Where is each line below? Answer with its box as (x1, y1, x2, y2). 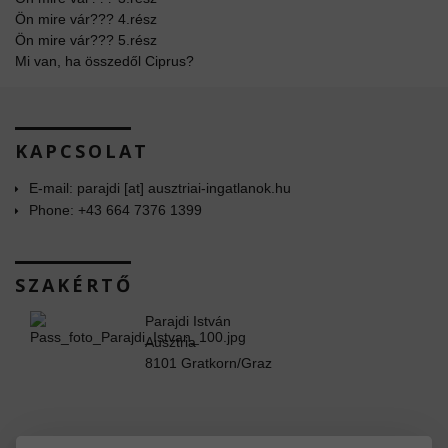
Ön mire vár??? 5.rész (15, 31, 157, 48)
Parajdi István (145, 312, 231, 329)
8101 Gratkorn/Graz (145, 354, 272, 371)
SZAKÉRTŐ (15, 272, 133, 297)
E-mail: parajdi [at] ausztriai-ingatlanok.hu (29, 179, 291, 196)
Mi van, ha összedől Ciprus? (15, 52, 194, 69)
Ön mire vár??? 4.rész (15, 10, 157, 27)
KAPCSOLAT (15, 138, 149, 163)
